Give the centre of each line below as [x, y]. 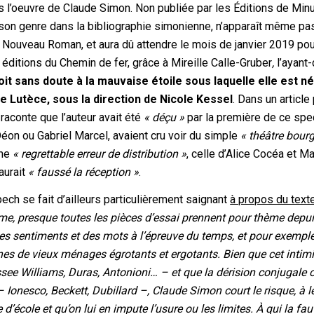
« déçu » [164, 117]
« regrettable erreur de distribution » [100, 153]
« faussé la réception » [84, 172]
